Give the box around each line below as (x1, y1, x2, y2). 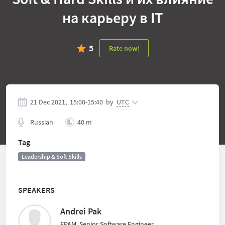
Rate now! (108, 44, 139, 53)
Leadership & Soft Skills (22, 153, 82, 160)
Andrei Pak (60, 205, 101, 217)
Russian (30, 118, 53, 127)
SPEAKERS (18, 185, 55, 195)
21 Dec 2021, (30, 97, 67, 106)
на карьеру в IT (62, 8, 163, 27)
